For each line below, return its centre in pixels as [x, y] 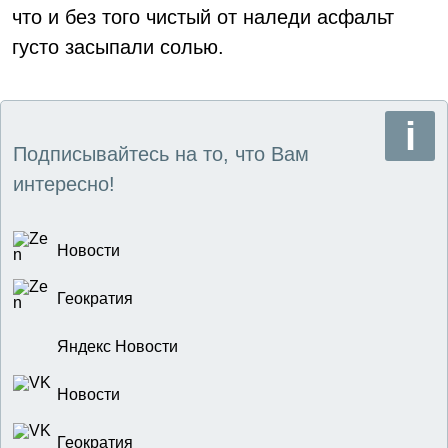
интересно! [64, 184]
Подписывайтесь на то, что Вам [161, 154]
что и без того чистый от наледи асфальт [203, 17]
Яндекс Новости [117, 346]
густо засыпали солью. [118, 47]
